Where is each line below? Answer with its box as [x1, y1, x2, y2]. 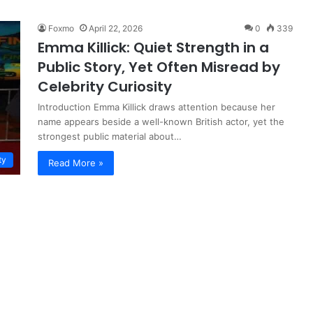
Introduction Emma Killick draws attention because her [38, 101, 275, 112]
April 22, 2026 [89, 22, 143, 34]
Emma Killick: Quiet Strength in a [38, 37, 269, 57]
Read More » [48, 156, 103, 168]
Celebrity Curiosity [38, 76, 172, 96]
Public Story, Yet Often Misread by [38, 57, 280, 77]
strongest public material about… [38, 130, 182, 142]
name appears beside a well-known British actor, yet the [38, 115, 284, 127]
